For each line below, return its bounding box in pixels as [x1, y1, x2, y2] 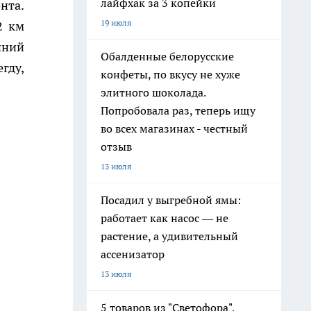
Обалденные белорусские [101, 49, 234, 63]
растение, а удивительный [101, 229, 238, 243]
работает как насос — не [101, 211, 228, 225]
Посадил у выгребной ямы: [101, 193, 241, 207]
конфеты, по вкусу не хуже [101, 67, 240, 81]
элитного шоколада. [101, 85, 206, 99]
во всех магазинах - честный [101, 121, 248, 135]
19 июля [101, 17, 131, 28]
